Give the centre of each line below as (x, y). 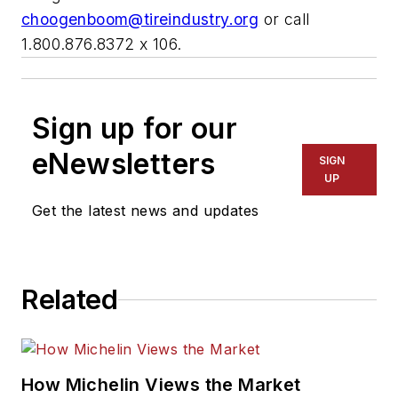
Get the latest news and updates (146, 211)
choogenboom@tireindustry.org (140, 20)
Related (70, 300)
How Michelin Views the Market (161, 385)
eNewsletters (124, 164)
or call (284, 20)
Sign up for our (135, 129)
